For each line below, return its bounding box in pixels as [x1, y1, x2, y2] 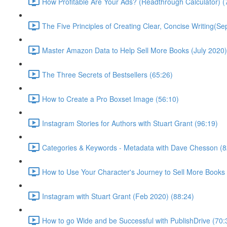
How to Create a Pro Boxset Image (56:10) [42, 93, 179, 104]
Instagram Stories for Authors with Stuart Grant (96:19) [42, 118, 218, 128]
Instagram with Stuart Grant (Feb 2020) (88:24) [42, 191, 194, 201]
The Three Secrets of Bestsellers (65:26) [42, 69, 173, 80]
